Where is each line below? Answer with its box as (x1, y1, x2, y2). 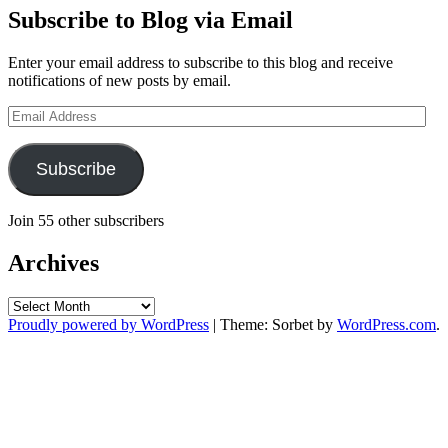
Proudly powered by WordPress (8, 315, 209, 333)
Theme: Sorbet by (220, 315, 337, 333)
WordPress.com (337, 315, 436, 333)
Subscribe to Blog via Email (8, 6, 293, 33)
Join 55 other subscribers (8, 211, 164, 229)
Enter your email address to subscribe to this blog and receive (8, 53, 393, 71)
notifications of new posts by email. (8, 71, 231, 89)
